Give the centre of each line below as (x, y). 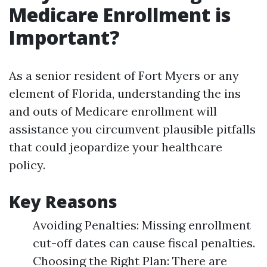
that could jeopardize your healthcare (116, 147)
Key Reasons (63, 201)
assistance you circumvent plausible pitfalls (132, 129)
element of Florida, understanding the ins (125, 93)
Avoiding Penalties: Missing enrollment (142, 225)
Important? (64, 37)
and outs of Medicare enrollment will (113, 111)
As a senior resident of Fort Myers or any (124, 75)
